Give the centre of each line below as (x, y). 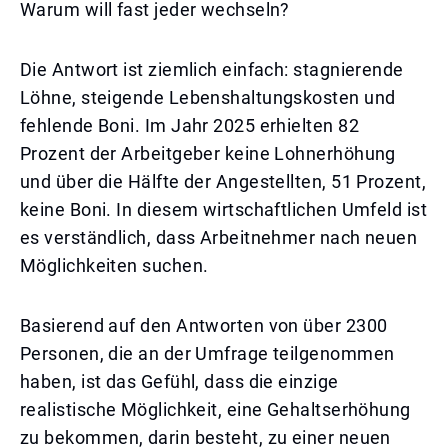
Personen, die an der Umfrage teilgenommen (207, 353)
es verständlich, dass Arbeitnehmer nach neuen (219, 237)
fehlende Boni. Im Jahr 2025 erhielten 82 (190, 125)
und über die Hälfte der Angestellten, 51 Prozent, (223, 181)
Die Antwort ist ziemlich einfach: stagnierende (212, 69)
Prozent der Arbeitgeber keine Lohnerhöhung (208, 153)
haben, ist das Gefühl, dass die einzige (179, 381)
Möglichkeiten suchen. (114, 265)
